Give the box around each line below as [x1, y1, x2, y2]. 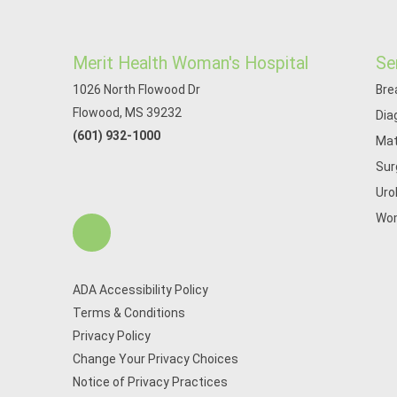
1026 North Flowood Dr [73, 82, 200, 97]
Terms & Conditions [73, 306, 185, 320]
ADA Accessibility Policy [73, 283, 208, 297]
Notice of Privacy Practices [73, 375, 228, 389]
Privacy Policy [73, 329, 151, 343]
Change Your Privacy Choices [73, 352, 238, 366]
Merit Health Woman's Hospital [73, 53, 308, 74]
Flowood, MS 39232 [73, 105, 182, 120]
